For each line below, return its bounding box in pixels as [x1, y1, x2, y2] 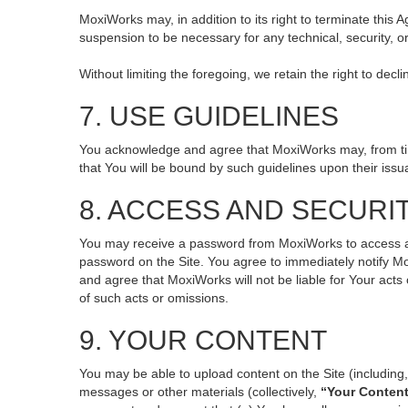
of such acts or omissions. [79, 291, 229, 305]
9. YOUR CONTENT [79, 325, 327, 355]
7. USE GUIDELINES [79, 101, 339, 131]
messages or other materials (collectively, [79, 384, 321, 399]
